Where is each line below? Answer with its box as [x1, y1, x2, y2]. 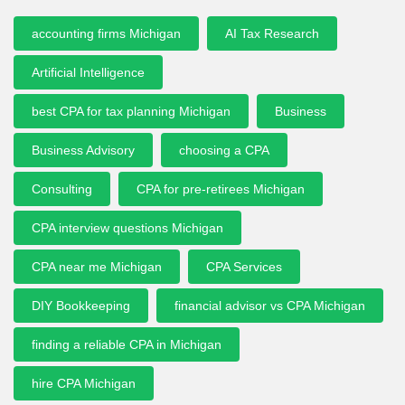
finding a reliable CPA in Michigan [32, 336, 221, 352]
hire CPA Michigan [32, 375, 136, 391]
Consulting [32, 181, 92, 196]
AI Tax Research [225, 25, 319, 41]
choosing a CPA [179, 142, 269, 157]
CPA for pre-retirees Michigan [137, 181, 305, 196]
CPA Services [206, 259, 282, 274]
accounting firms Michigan [32, 25, 181, 41]
